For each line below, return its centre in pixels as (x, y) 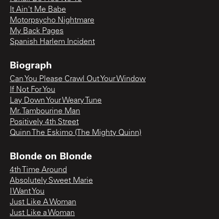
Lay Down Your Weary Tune (56, 100)
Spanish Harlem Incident (52, 42)
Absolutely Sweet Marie (51, 181)
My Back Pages (37, 31)
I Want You (27, 191)
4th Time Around (38, 170)
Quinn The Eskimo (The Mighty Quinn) (76, 133)
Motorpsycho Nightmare (52, 20)
